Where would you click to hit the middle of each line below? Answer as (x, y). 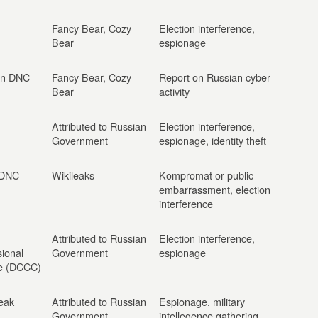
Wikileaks (73, 175)
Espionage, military (202, 301)
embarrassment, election (215, 189)
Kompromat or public (206, 175)
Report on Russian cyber (215, 77)
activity (174, 91)
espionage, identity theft (213, 140)
